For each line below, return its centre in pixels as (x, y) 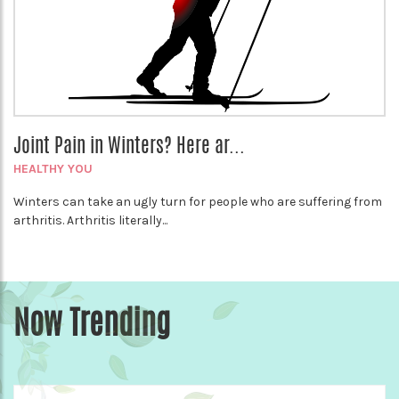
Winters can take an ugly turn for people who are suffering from (198, 202)
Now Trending (92, 323)
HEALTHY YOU (53, 169)
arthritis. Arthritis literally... (90, 221)
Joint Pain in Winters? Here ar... (129, 146)
